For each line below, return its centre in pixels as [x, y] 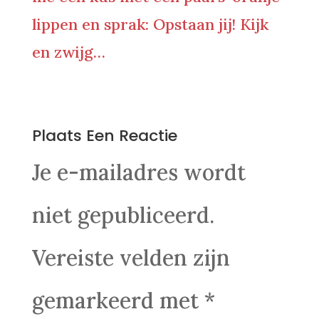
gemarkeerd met [118, 300]
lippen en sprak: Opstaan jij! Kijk [150, 24]
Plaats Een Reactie [104, 136]
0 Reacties [87, 98]
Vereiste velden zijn [131, 258]
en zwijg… [68, 52]
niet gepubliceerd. [123, 215]
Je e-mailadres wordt [138, 172]
